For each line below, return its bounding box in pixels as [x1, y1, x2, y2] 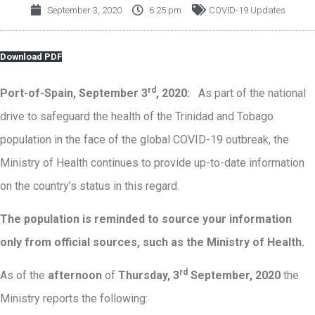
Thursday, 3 [118, 269, 179, 283]
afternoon [48, 269, 102, 283]
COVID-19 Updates [208, 4, 285, 15]
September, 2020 [188, 269, 283, 283]
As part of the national [193, 86, 306, 100]
